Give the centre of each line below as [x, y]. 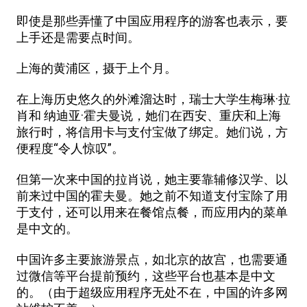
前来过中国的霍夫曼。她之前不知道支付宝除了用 [152, 196]
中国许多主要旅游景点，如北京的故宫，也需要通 [152, 259]
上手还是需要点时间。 [78, 37]
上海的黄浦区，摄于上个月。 [97, 68]
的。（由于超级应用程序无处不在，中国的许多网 [152, 292]
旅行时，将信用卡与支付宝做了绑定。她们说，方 [152, 132]
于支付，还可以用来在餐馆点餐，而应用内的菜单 [152, 212]
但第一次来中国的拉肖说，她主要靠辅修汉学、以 [152, 179]
